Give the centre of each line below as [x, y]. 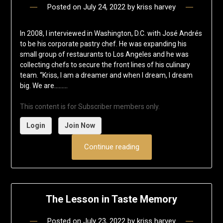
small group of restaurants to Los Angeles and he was [104, 55]
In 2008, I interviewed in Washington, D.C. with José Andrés [111, 34]
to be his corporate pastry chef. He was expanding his [103, 44]
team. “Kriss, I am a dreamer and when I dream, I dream [106, 75]
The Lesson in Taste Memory [111, 199]
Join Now [80, 126]
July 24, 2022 [104, 7]
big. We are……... [44, 86]
